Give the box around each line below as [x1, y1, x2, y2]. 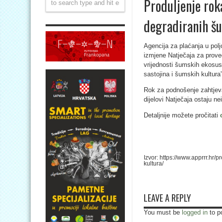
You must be [144, 209, 182, 216]
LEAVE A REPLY [144, 191, 191, 204]
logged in [182, 209, 208, 216]
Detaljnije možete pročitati [144, 111, 220, 119]
